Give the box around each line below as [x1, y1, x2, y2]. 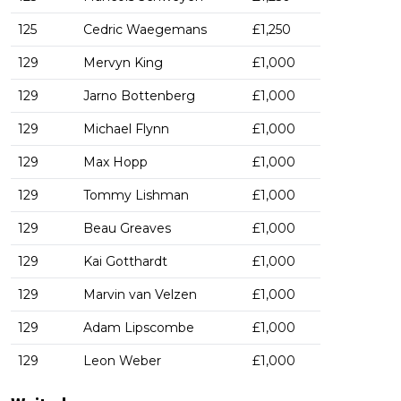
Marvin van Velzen [83, 286, 197, 303]
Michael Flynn [83, 121, 169, 138]
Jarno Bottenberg [83, 88, 195, 105]
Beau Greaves [83, 220, 171, 237]
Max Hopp [83, 154, 148, 171]
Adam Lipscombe [83, 320, 194, 337]
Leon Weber [83, 353, 161, 370]
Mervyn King [83, 55, 163, 72]
